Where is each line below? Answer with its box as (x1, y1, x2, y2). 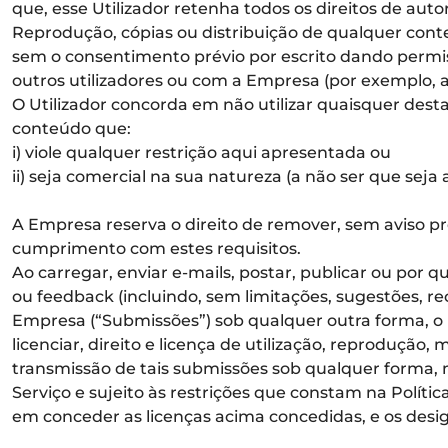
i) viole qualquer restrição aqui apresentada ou (12, 143, 391, 162)
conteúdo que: (12, 119, 131, 138)
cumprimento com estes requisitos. (12, 239, 301, 258)
